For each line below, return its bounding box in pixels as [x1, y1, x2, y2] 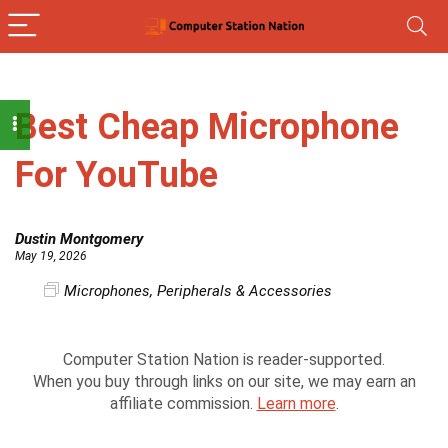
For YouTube [15, 154, 218, 196]
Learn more [256, 394, 336, 413]
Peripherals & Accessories [157, 282, 332, 300]
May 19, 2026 [15, 249, 87, 263]
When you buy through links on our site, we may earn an [32, 372, 416, 391]
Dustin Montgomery [15, 230, 143, 248]
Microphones [64, 282, 150, 300]
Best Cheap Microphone [15, 106, 399, 148]
